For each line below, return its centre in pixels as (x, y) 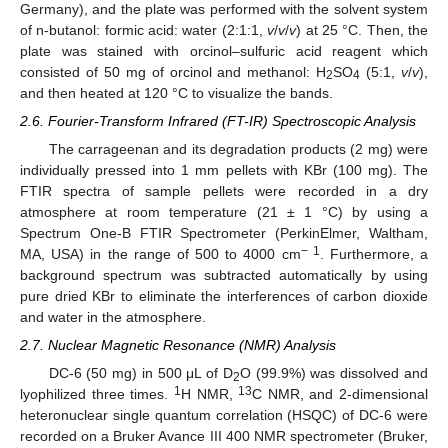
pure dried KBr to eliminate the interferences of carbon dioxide (224, 295)
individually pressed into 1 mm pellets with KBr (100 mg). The (224, 169)
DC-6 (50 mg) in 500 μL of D (140, 373)
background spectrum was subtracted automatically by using (224, 274)
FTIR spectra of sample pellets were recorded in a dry (224, 190)
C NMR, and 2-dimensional (340, 394)
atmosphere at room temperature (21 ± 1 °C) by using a (224, 211)
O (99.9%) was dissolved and (334, 373)
